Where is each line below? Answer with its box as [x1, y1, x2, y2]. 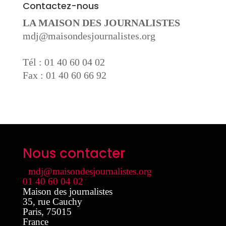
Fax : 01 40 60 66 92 [22, 70, 106, 81]
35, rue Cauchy [22, 196, 82, 207]
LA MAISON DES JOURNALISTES [22, 17, 180, 28]
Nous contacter [22, 144, 125, 162]
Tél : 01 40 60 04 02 [22, 56, 105, 68]
